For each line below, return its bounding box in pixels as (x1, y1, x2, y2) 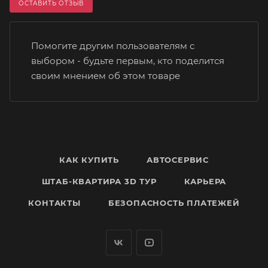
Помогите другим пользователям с (31, 40, 194, 52)
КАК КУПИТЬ (59, 155, 119, 165)
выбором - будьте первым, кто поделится (31, 55, 224, 67)
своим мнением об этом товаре (31, 70, 180, 82)
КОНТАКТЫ (28, 198, 81, 208)
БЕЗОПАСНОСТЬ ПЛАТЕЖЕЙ (108, 198, 240, 208)
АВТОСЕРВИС (147, 155, 209, 165)
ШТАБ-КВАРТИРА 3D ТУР (41, 176, 157, 187)
